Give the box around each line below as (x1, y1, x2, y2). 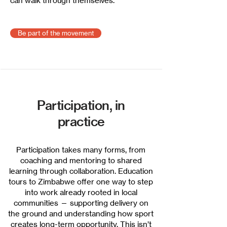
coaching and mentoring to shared (20, 156, 142, 165)
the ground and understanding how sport (8, 209, 154, 218)
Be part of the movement (17, 29, 94, 37)
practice (57, 113, 105, 129)
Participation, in (37, 97, 125, 113)
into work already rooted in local (24, 187, 137, 197)
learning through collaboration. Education (9, 166, 153, 176)
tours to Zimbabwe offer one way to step (9, 177, 153, 186)
